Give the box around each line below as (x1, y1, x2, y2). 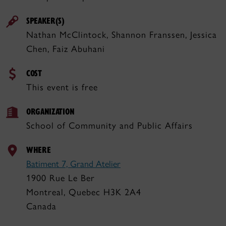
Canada (26, 201, 56, 212)
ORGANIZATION (26, 105, 75, 117)
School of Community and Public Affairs (26, 120, 193, 131)
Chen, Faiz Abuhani (26, 43, 105, 54)
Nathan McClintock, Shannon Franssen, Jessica (26, 29, 217, 40)
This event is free (26, 82, 98, 93)
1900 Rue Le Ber (26, 173, 95, 184)
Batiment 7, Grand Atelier (26, 158, 121, 169)
